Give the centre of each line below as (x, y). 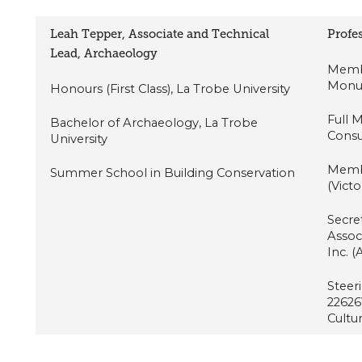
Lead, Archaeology (104, 53)
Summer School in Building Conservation (173, 173)
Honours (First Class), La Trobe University (170, 88)
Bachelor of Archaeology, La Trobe (154, 122)
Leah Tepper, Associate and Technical (160, 34)
